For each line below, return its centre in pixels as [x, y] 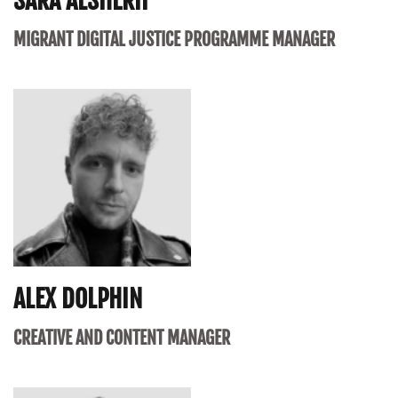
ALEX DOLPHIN [78, 299]
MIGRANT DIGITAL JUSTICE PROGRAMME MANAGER [174, 40]
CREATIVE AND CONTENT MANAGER [122, 338]
